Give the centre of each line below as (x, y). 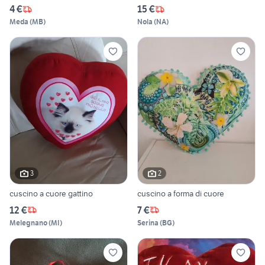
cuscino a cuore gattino (51, 193)
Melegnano (28, 222)
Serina (148, 222)
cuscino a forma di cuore (181, 193)
